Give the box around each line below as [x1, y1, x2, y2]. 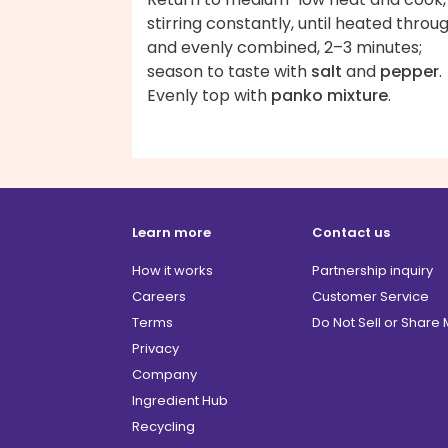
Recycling [132, 416, 195, 436]
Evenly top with [147, 83, 271, 107]
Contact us [312, 222, 390, 242]
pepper [380, 59, 439, 83]
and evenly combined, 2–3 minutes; [147, 35, 422, 59]
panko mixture [271, 83, 388, 107]
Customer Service [312, 286, 429, 306]
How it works [132, 260, 213, 280]
